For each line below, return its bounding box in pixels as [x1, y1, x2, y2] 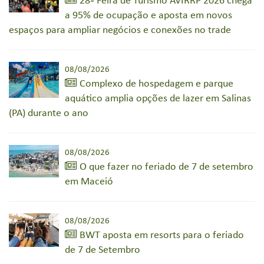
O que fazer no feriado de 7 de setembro [77, 161, 253, 173]
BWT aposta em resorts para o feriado [77, 229, 244, 241]
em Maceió [65, 176, 113, 187]
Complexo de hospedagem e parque [77, 78, 233, 90]
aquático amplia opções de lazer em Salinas [65, 93, 251, 104]
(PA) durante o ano [9, 107, 88, 119]
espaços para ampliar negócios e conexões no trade [9, 24, 231, 36]
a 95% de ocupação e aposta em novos [65, 9, 232, 21]
